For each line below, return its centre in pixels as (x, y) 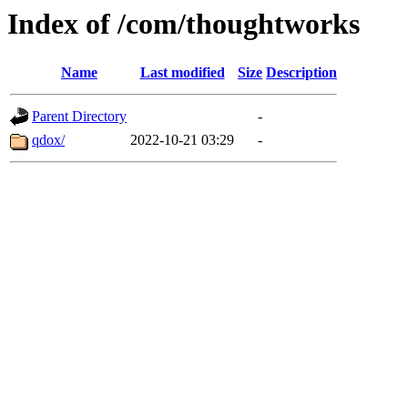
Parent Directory (79, 117)
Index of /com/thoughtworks (184, 24)
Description (301, 73)
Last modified (182, 73)
